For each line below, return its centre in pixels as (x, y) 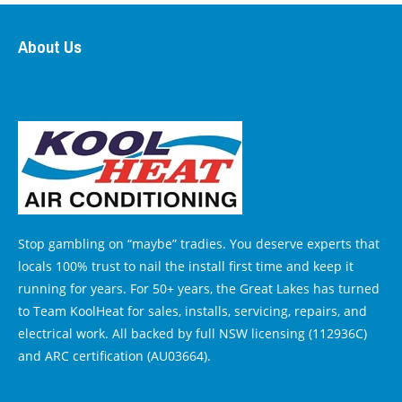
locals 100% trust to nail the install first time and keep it (186, 266)
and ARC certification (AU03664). (114, 355)
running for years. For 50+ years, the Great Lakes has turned (199, 288)
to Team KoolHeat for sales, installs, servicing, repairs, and (192, 310)
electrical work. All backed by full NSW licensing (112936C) (192, 333)
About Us (52, 46)
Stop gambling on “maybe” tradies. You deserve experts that (199, 243)
